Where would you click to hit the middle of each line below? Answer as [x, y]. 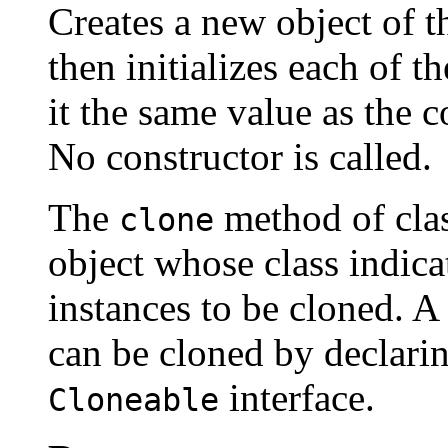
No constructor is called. [240, 157]
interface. [297, 398]
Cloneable [133, 400]
